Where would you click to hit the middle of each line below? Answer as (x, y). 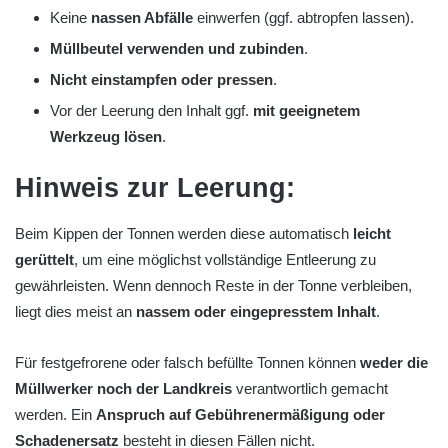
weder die (394, 362)
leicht (372, 233)
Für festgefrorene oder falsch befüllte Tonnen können (187, 362)
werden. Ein (55, 414)
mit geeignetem (306, 111)
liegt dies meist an (75, 311)
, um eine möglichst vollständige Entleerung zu (225, 259)
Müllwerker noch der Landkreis (123, 388)
